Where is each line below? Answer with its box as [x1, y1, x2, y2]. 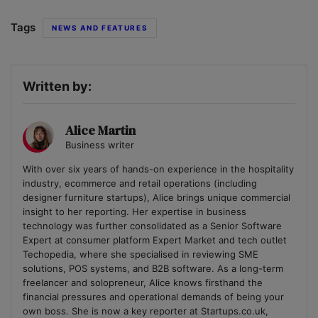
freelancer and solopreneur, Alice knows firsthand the [23, 277, 263, 289]
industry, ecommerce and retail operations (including [23, 177, 257, 190]
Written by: [23, 79, 92, 94]
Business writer [65, 139, 134, 151]
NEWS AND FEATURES [52, 23, 148, 33]
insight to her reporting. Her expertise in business [23, 206, 246, 218]
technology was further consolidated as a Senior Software [23, 220, 282, 232]
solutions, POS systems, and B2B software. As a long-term [23, 263, 283, 275]
